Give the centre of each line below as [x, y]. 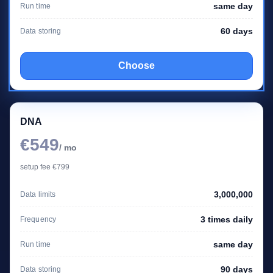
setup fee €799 [45, 167]
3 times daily [227, 219]
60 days [237, 31]
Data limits [38, 194]
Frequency [38, 219]
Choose [136, 65]
